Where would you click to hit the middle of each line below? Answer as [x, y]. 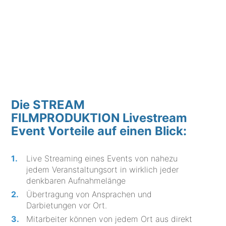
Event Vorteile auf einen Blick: [99, 131]
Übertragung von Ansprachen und [89, 194]
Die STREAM [48, 104]
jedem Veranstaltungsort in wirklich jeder [103, 169]
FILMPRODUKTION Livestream [99, 118]
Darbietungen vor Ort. [67, 205]
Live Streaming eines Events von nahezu [102, 158]
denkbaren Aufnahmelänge [76, 180]
